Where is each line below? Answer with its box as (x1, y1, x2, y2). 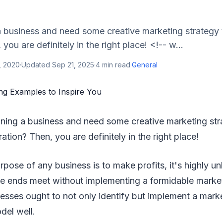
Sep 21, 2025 (52, 60, 94, 69)
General (132, 60, 158, 69)
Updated (21, 60, 52, 69)
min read (100, 60, 130, 69)
